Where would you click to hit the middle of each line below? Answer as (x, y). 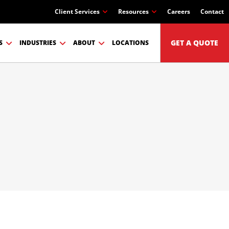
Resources (133, 12)
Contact (212, 12)
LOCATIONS (130, 43)
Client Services (77, 12)
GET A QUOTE (195, 43)
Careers (179, 12)
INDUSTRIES (38, 43)
